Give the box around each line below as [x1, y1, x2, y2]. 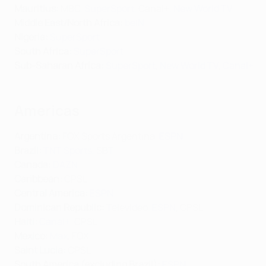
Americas [14, 100, 80, 121]
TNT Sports [43, 144, 92, 157]
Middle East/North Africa [14, 16, 120, 30]
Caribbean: [14, 172, 62, 186]
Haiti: [14, 215, 37, 229]
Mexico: [14, 229, 50, 243]
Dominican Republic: [14, 201, 104, 214]
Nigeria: [14, 30, 50, 44]
